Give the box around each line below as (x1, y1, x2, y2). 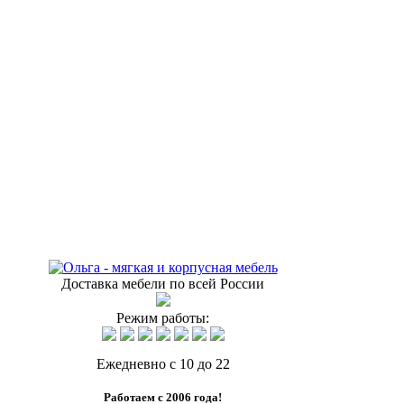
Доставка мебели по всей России (61, 276, 264, 291)
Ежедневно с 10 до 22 (96, 356, 230, 372)
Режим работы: (116, 310, 209, 326)
